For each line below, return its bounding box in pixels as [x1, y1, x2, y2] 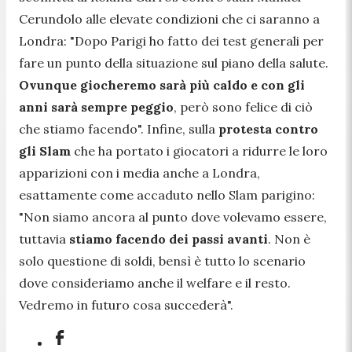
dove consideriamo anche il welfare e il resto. [19, 274, 291, 291]
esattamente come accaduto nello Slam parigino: [19, 186, 315, 203]
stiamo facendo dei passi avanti [69, 230, 268, 247]
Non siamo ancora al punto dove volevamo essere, [24, 208, 327, 225]
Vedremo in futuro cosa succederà [19, 296, 227, 313]
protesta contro [218, 120, 318, 137]
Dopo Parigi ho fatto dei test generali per [75, 32, 324, 49]
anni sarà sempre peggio [19, 98, 174, 115]
